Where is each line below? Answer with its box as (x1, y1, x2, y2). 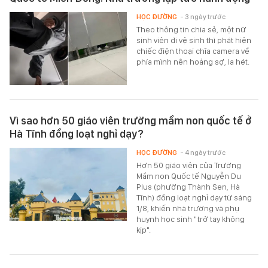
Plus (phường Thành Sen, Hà (136, 182, 240, 192)
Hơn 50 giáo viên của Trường (136, 160, 242, 170)
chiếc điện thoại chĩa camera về (136, 45, 250, 56)
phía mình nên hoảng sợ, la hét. (136, 56, 250, 66)
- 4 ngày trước (180, 148, 226, 157)
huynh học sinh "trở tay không (136, 214, 245, 224)
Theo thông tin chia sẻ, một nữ (136, 24, 246, 34)
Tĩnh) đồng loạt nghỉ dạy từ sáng (136, 193, 252, 203)
